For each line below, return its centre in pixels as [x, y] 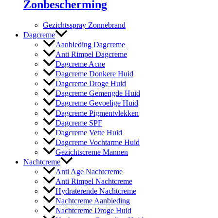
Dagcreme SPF [79, 123]
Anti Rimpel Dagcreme [91, 54]
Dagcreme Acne [80, 64]
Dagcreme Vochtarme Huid [98, 142]
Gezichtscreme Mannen [92, 152]
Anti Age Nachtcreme [89, 171]
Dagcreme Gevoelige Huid [97, 103]
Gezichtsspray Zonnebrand [84, 25]
